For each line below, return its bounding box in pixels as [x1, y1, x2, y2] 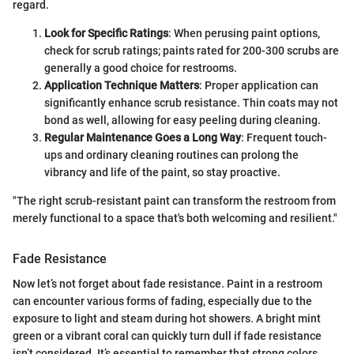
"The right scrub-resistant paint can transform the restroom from [13, 194, 336, 207]
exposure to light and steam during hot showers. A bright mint [13, 312, 321, 325]
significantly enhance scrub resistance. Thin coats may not [44, 96, 338, 109]
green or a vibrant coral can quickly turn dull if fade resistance [13, 330, 322, 342]
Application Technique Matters [44, 78, 199, 92]
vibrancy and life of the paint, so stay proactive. [44, 165, 281, 179]
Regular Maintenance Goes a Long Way [44, 130, 241, 144]
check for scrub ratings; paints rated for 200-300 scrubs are [44, 43, 339, 57]
